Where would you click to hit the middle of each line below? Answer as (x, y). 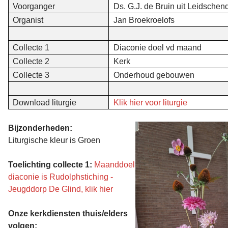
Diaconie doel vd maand (158, 47)
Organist (28, 20)
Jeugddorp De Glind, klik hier (61, 189)
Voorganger (34, 6)
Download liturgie (45, 102)
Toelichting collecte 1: (51, 164)
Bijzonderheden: (40, 128)
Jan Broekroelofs (144, 20)
